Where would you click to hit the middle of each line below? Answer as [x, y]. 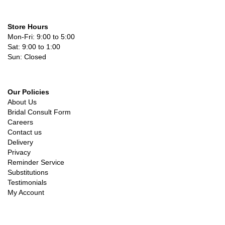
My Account [26, 192]
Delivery [20, 142]
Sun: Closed [27, 57]
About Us [22, 102]
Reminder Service [36, 162]
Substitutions [28, 172]
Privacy [19, 152]
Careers [20, 122]
